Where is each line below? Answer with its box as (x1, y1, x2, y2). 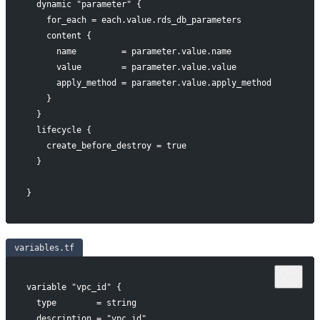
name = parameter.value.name (26, 46, 231, 56)
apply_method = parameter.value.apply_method (26, 77, 271, 88)
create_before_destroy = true (26, 140, 186, 151)
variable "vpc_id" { (26, 281, 121, 292)
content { (26, 30, 91, 41)
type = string (26, 297, 136, 308)
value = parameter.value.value (26, 61, 236, 72)
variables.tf (14, 242, 74, 253)
